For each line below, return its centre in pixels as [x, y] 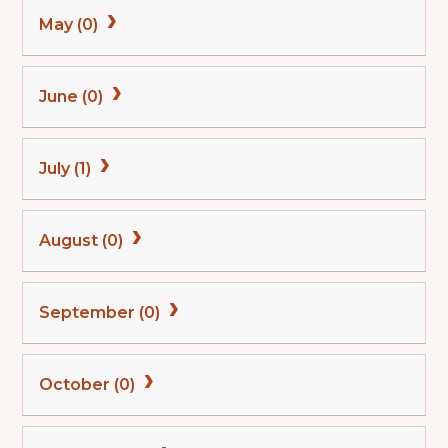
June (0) [73, 97]
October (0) [89, 385]
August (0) [83, 241]
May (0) [71, 25]
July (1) [67, 169]
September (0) [102, 313]
